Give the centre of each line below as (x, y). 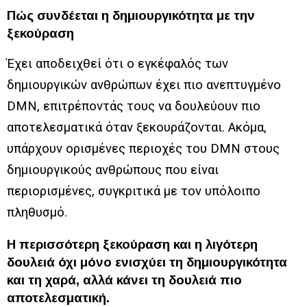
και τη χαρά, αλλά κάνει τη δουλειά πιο (124, 280)
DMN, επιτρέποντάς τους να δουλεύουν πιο (134, 106)
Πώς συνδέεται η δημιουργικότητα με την (131, 15)
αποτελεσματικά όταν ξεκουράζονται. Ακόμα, (137, 127)
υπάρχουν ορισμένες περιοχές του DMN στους (143, 148)
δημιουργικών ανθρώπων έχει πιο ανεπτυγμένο (144, 85)
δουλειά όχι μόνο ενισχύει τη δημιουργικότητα (147, 262)
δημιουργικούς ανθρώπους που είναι (113, 170)
